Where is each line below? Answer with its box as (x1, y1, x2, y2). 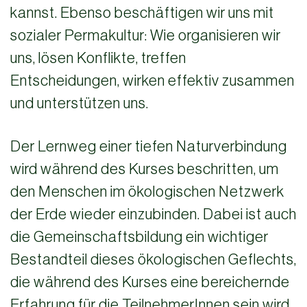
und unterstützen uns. (10, 95, 149, 112)
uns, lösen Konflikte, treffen (10, 49, 186, 66)
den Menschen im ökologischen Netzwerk (10, 183, 284, 200)
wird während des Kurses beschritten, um (10, 160, 279, 177)
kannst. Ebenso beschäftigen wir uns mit (10, 4, 274, 21)
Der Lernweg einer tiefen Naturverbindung (10, 138, 287, 155)
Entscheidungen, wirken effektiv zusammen (10, 72, 295, 89)
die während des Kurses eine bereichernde (10, 273, 290, 291)
